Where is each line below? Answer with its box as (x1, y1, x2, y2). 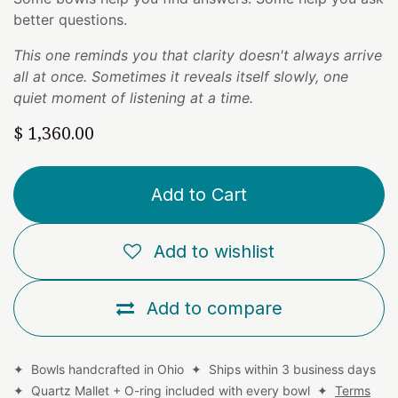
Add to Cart (151, 183, 247, 205)
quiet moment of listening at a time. (13, 88, 253, 107)
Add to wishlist (154, 240, 275, 262)
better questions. (13, 10, 127, 28)
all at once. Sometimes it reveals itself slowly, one (13, 67, 348, 85)
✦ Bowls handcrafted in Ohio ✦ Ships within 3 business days (13, 361, 379, 377)
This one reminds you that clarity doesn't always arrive (13, 45, 382, 64)
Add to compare (146, 297, 283, 319)
